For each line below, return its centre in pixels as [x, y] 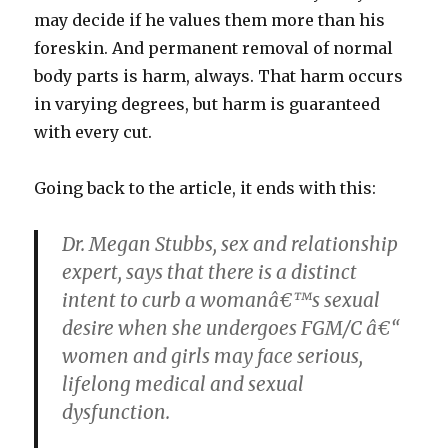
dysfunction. [116, 412]
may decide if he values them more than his [210, 20]
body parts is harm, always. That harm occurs [219, 76]
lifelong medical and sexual [183, 384]
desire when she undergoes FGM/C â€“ [231, 328]
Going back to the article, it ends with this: [205, 188]
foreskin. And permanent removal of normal [214, 48]
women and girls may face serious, [213, 356]
